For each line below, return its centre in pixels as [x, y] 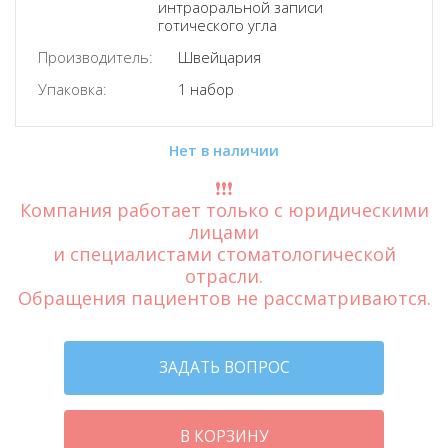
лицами [224, 232]
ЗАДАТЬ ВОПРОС [224, 367]
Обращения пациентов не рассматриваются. [224, 298]
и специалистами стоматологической [224, 254]
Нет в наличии [224, 150]
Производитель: [96, 57]
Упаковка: [73, 89]
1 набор [206, 89]
